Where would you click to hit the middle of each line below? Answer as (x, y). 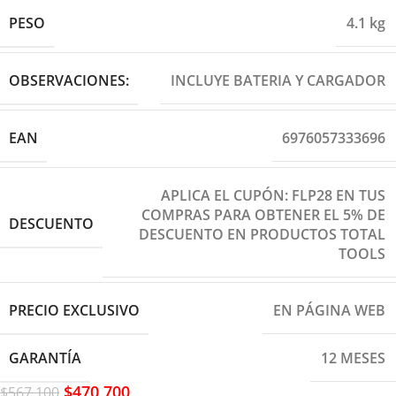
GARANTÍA (45, 358)
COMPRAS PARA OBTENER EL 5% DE (263, 214)
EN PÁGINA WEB (329, 311)
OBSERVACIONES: (69, 80)
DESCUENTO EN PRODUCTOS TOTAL (262, 234)
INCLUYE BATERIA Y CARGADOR (278, 81)
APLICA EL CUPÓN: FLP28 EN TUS (273, 195)
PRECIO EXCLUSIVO (74, 310)
